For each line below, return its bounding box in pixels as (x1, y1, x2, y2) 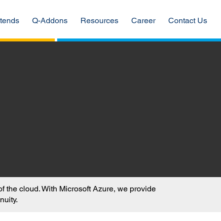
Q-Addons (32, 16, 68, 25)
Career (131, 16, 155, 25)
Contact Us (168, 16, 207, 25)
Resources (80, 16, 118, 25)
